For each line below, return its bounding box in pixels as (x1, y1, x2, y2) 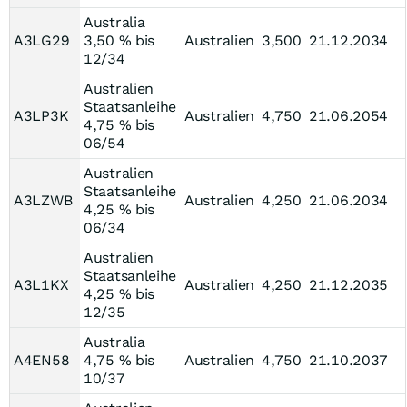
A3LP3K (14, 107, 69, 124)
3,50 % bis (84, 32, 154, 49)
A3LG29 (14, 32, 70, 49)
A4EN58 (14, 352, 70, 369)
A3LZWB (14, 192, 73, 209)
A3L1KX (14, 276, 69, 293)
